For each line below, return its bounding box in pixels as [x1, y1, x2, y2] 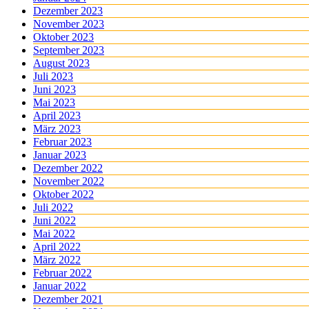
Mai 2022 [33, 228, 75, 240]
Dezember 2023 [33, 5, 103, 17]
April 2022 [33, 241, 81, 253]
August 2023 [33, 57, 90, 70]
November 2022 [33, 175, 104, 188]
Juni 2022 [33, 215, 76, 227]
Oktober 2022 [33, 188, 94, 201]
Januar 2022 [33, 280, 86, 292]
